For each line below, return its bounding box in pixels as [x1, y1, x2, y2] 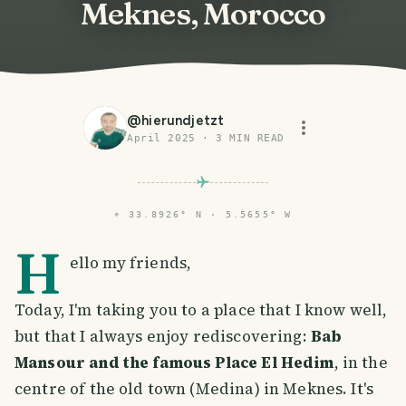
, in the [333, 352, 388, 374]
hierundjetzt [141, 112, 225, 130]
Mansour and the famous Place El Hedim [14, 352, 334, 374]
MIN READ [222, 132, 285, 145]
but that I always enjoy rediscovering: [14, 325, 311, 348]
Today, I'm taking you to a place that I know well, [14, 299, 388, 322]
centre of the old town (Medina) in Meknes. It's [14, 378, 374, 401]
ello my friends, [69, 252, 192, 275]
